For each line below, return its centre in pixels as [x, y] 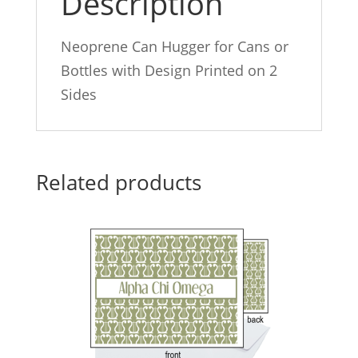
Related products [118, 182]
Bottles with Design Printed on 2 [169, 70]
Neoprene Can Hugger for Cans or [174, 46]
